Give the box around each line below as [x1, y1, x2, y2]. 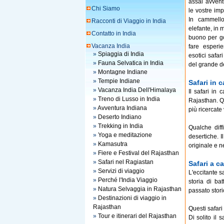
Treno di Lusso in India [97, 95, 160, 102]
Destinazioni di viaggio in [97, 194, 166, 201]
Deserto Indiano [97, 113, 141, 120]
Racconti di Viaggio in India [91, 17, 166, 24]
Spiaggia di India [97, 50, 144, 57]
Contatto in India [91, 30, 136, 37]
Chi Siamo [91, 5, 120, 12]
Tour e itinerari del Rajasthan [97, 212, 176, 219]
